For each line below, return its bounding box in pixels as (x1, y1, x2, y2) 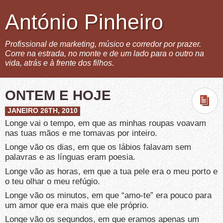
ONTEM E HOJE (5, 88, 111, 103)
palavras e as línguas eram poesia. (5, 152, 135, 162)
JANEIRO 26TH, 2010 (7, 107, 78, 114)
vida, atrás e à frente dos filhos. (5, 58, 114, 67)
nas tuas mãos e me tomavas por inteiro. (5, 128, 157, 138)
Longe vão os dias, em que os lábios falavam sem (5, 142, 191, 152)
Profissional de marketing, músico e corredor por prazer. (5, 39, 201, 48)
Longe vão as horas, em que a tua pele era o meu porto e (5, 166, 218, 176)
